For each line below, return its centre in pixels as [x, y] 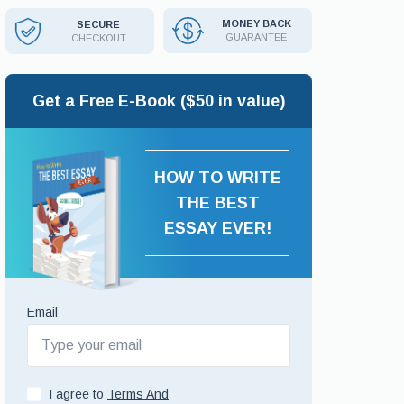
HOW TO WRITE [217, 178]
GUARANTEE [256, 37]
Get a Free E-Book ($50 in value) [159, 101]
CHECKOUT [98, 37]
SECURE [98, 24]
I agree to [78, 394]
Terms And [138, 394]
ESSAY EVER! [217, 228]
